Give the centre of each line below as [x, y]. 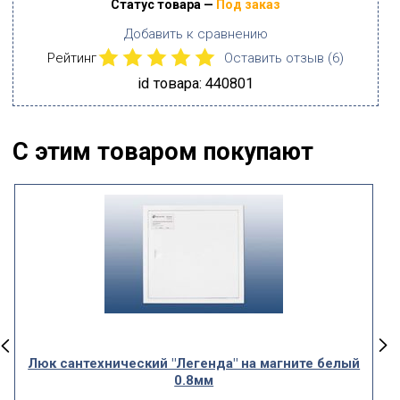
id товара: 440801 [196, 83]
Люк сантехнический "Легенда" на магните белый [194, 363]
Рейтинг [74, 58]
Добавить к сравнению [196, 34]
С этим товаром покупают [163, 152]
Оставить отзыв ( [278, 58]
